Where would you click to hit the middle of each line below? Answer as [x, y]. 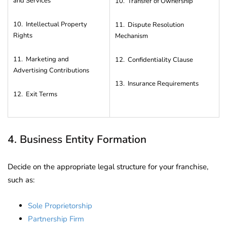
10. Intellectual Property [50, 24]
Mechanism [131, 36]
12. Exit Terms [35, 94]
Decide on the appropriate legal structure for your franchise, [108, 166]
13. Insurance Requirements [157, 83]
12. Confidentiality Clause [154, 60]
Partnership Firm [56, 219]
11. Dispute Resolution [149, 25]
